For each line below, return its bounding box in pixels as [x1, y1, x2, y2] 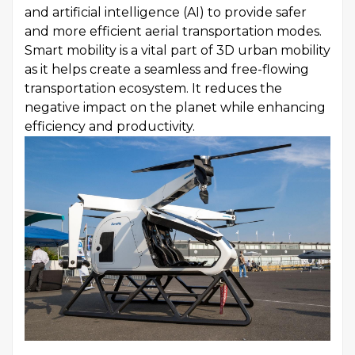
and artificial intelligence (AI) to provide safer [25, 5, 307, 21]
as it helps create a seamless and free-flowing [25, 62, 309, 78]
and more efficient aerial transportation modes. [25, 24, 322, 40]
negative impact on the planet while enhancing [25, 100, 326, 116]
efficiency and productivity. [25, 119, 195, 135]
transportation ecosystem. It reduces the [25, 81, 282, 97]
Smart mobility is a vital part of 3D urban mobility [25, 43, 330, 59]
